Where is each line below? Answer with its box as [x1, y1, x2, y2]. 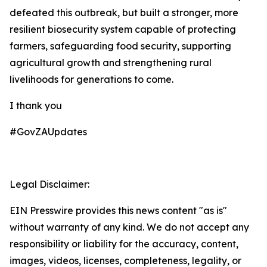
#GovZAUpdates [10, 126, 89, 138]
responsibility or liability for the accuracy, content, [10, 238, 238, 250]
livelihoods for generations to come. [10, 73, 173, 85]
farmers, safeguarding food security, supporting [10, 40, 231, 52]
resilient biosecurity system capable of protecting [10, 23, 236, 35]
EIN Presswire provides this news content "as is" [10, 204, 227, 216]
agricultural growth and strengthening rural [10, 57, 212, 69]
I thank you [10, 100, 62, 111]
